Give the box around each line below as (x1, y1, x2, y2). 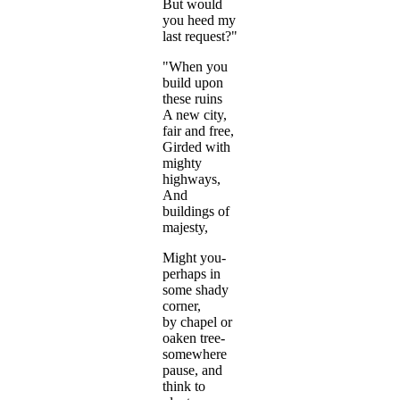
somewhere (162, 346, 227, 362)
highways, (162, 171, 221, 187)
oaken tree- (162, 330, 225, 346)
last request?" (162, 29, 237, 45)
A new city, (162, 107, 227, 123)
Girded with (162, 139, 230, 155)
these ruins (162, 91, 222, 107)
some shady (162, 282, 229, 298)
